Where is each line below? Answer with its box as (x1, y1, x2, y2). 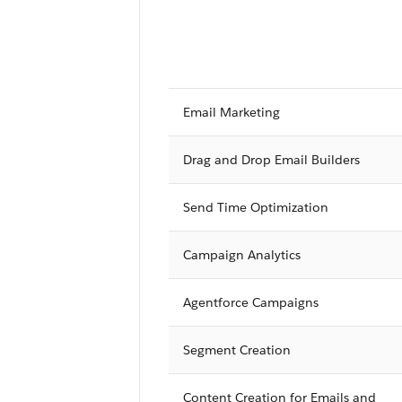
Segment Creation (182, 341, 291, 358)
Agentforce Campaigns (182, 293, 319, 310)
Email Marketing (182, 103, 280, 120)
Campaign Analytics (182, 246, 301, 263)
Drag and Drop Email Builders (182, 151, 360, 168)
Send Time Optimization (182, 198, 328, 215)
